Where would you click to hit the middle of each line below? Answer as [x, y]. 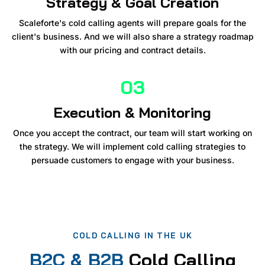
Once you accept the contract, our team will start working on [132, 132]
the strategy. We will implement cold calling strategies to [132, 146]
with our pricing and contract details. [132, 50]
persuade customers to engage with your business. [132, 160]
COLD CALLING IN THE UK [132, 235]
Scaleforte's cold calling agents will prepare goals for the [132, 22]
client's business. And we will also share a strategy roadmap [132, 36]
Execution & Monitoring [132, 112]
